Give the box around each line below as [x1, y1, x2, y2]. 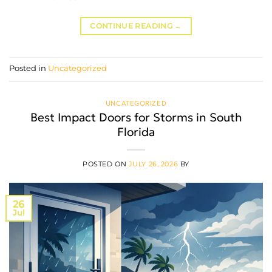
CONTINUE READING [90, 21, 175, 30]
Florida [117, 124, 155, 140]
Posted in [9, 63, 48, 73]
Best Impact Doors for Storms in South [30, 110, 242, 125]
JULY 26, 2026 [128, 160, 178, 169]
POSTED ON [83, 160, 129, 169]
